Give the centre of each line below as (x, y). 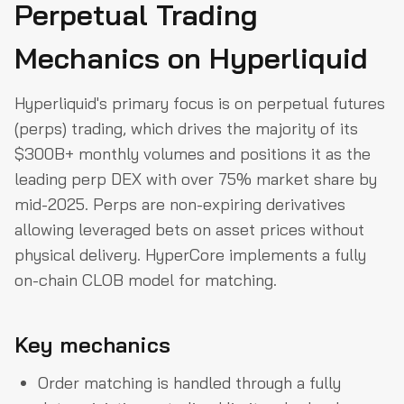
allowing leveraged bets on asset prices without (189, 229)
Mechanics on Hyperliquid (191, 57)
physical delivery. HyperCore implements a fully (190, 254)
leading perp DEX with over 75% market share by (196, 179)
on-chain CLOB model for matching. (146, 280)
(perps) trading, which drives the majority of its (186, 128)
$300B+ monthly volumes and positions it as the (193, 153)
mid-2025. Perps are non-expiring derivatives (180, 204)
